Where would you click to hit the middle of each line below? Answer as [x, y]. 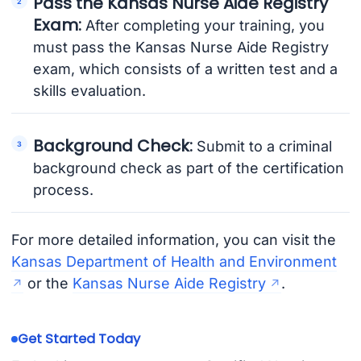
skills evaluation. [90, 91]
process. [64, 190]
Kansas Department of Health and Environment [174, 262]
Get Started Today [79, 339]
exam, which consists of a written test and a [186, 69]
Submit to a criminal [263, 147]
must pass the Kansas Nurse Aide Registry [181, 48]
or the [48, 284]
